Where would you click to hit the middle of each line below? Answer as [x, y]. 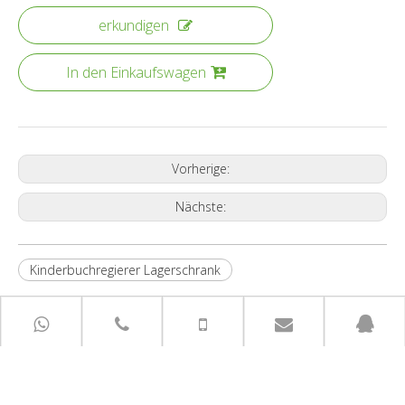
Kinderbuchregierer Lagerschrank [125, 270]
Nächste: [202, 207]
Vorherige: [202, 169]
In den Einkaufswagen [136, 73]
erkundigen [134, 26]
